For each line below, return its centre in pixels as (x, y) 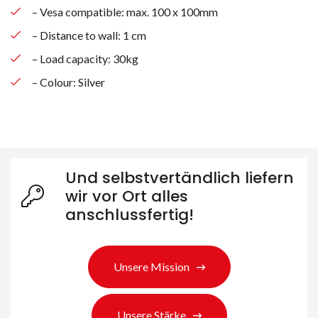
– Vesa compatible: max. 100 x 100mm (125, 11)
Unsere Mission (151, 266)
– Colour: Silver (68, 82)
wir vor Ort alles (127, 196)
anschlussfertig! (130, 214)
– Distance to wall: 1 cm (89, 35)
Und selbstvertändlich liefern (180, 177)
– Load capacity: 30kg (85, 58)
